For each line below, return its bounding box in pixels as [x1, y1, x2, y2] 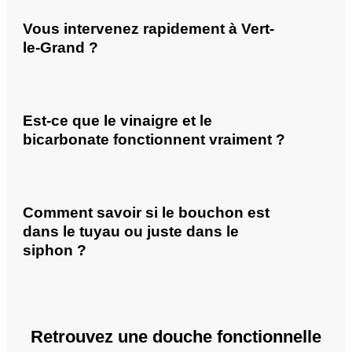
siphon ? [23, 242, 86, 259]
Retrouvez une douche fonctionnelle [31, 327, 321, 347]
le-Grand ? [23, 38, 98, 56]
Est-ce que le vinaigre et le [23, 112, 212, 129]
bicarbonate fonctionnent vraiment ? [23, 130, 285, 148]
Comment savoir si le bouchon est [23, 204, 269, 222]
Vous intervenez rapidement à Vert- [23, 20, 274, 37]
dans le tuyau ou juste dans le [23, 223, 239, 240]
